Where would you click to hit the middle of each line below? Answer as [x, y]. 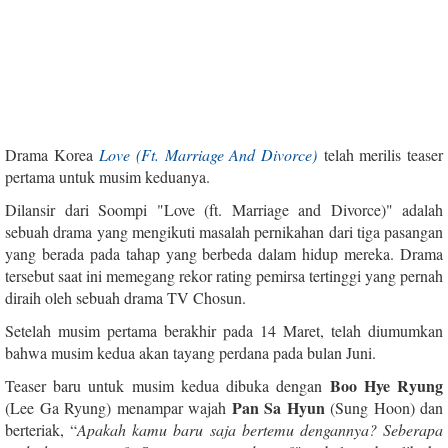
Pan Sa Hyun [278, 407]
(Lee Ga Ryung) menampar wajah [118, 407]
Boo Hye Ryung [386, 385]
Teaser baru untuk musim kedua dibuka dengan [167, 385]
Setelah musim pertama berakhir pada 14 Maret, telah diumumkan [224, 330]
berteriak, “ [41, 429]
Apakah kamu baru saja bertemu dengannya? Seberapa [260, 429]
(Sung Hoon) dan [383, 407]
